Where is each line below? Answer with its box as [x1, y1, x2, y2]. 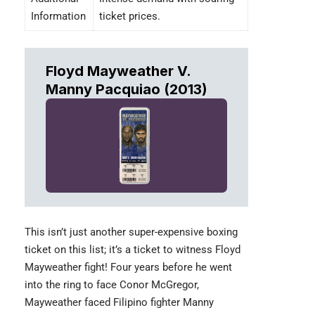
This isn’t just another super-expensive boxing [25, 225, 238, 238]
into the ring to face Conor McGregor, [25, 278, 199, 291]
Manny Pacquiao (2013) [46, 80, 207, 98]
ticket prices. [98, 9, 160, 22]
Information [30, 9, 86, 22]
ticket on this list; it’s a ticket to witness [25, 243, 212, 256]
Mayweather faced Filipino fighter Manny [25, 295, 214, 309]
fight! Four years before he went [84, 260, 232, 274]
